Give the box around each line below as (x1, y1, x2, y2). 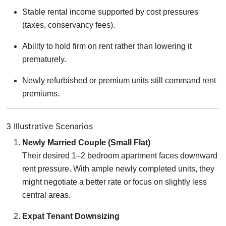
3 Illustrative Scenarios (6, 121, 93, 131)
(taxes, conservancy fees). (22, 20, 115, 29)
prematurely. (22, 54, 66, 64)
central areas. (22, 190, 71, 199)
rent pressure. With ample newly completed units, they (22, 164, 214, 173)
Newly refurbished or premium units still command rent (22, 76, 216, 85)
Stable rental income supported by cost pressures (22, 7, 198, 16)
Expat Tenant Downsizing (22, 211, 120, 220)
